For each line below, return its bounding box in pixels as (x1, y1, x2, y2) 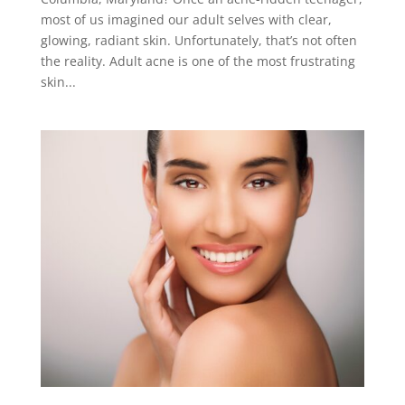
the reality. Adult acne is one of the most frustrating (40, 52, 355, 70)
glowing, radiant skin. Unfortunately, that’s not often (40, 31, 357, 49)
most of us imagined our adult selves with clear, (40, 10, 332, 28)
